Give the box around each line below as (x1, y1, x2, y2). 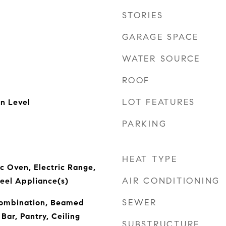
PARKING (122, 119, 167, 129)
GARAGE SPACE (122, 32, 199, 42)
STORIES (122, 10, 163, 21)
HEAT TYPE (122, 154, 178, 164)
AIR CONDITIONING (122, 176, 220, 186)
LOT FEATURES (122, 97, 195, 107)
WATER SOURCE (122, 53, 200, 64)
